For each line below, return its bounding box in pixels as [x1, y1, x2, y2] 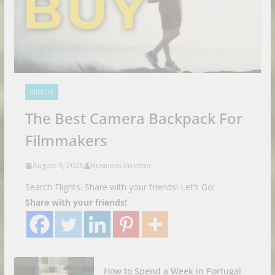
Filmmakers [25, 130, 107, 150]
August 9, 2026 [32, 160, 83, 171]
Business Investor [90, 160, 152, 171]
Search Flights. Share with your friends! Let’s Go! [25, 181, 215, 193]
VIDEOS [29, 88, 53, 96]
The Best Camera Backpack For [25, 108, 242, 128]
